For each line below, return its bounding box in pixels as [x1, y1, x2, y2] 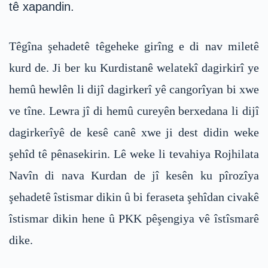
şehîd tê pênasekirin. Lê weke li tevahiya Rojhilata [9, 147, 259, 161]
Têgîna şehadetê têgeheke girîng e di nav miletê [9, 39, 259, 53]
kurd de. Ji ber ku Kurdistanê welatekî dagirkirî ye [9, 61, 259, 75]
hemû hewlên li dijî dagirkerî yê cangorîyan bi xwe [9, 83, 259, 96]
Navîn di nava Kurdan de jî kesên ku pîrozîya [9, 169, 259, 182]
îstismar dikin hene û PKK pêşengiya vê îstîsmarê [9, 212, 259, 226]
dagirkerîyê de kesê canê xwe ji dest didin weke [9, 126, 259, 139]
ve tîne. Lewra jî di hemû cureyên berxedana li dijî [9, 104, 259, 118]
